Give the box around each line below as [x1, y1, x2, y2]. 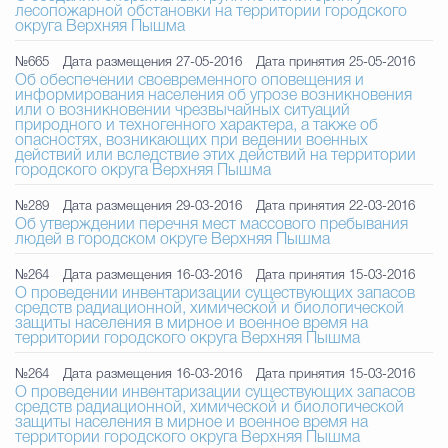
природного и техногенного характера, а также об [15, 119, 378, 133]
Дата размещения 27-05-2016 [63, 56, 242, 69]
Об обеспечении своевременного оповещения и [15, 74, 364, 88]
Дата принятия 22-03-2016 [256, 200, 415, 213]
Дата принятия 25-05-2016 [256, 56, 415, 69]
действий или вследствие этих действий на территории [15, 149, 416, 163]
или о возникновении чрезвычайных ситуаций [15, 104, 350, 118]
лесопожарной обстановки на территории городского [15, 5, 407, 19]
